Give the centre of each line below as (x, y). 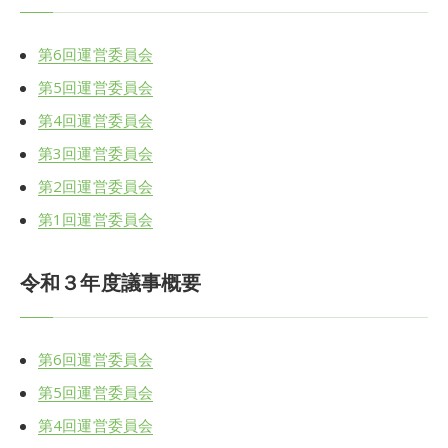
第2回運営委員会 (96, 185)
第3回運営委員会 (96, 152)
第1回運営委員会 (96, 218)
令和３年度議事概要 (111, 283)
